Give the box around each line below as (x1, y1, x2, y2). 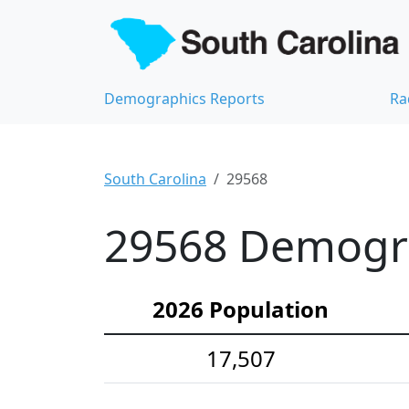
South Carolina (104, 169, 206, 190)
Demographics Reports (104, 89, 265, 110)
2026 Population (152, 294, 329, 325)
